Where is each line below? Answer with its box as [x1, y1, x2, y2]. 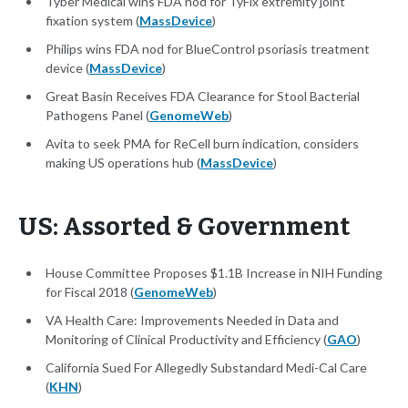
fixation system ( [46, 13, 139, 29]
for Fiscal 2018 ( [46, 284, 134, 301]
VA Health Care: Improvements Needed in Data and [46, 312, 339, 329]
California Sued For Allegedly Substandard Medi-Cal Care [46, 360, 367, 376]
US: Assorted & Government [18, 212, 350, 242]
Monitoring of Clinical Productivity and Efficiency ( [46, 331, 327, 348]
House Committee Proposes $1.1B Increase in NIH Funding [46, 265, 382, 281]
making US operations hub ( [46, 155, 200, 171]
